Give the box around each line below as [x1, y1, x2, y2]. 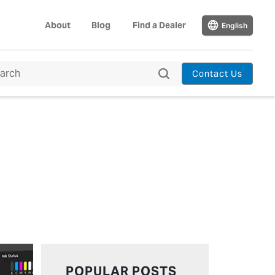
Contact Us [192, 68, 242, 79]
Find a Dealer [133, 20, 186, 31]
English [222, 20, 247, 30]
